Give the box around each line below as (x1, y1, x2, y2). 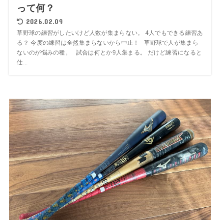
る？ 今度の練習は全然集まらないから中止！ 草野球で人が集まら (17, 39, 198, 46)
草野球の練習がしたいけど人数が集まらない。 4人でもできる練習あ (17, 29, 203, 36)
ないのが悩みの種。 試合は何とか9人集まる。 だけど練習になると (17, 49, 202, 55)
